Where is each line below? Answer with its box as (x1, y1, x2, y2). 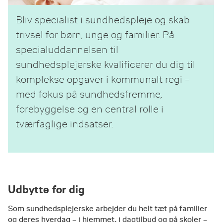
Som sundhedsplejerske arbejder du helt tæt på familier (8, 204, 207, 213)
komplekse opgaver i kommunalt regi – (16, 74, 190, 85)
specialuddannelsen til (16, 44, 118, 55)
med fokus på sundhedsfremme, (16, 89, 162, 100)
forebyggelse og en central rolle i (16, 104, 164, 115)
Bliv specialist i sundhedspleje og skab (16, 14, 190, 26)
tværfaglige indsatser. (16, 118, 113, 130)
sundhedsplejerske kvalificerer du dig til (16, 59, 195, 70)
